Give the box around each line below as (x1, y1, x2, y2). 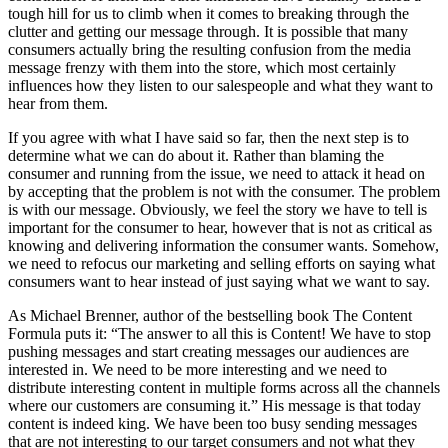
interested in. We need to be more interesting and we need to (8, 361, 387, 379)
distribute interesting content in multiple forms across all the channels (8, 379, 440, 397)
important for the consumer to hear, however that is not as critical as (8, 219, 432, 237)
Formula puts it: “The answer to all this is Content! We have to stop (8, 325, 431, 343)
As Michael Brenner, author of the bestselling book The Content (8, 307, 412, 325)
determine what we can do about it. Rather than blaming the (8, 147, 384, 165)
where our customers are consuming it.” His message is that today (8, 397, 421, 415)
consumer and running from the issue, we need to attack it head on (8, 165, 425, 183)
